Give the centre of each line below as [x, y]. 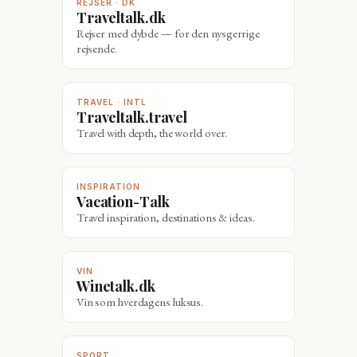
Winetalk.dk [122, 285]
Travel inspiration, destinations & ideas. [165, 217]
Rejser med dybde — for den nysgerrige [168, 33]
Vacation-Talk [127, 201]
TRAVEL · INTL [111, 102]
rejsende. [96, 48]
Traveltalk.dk [126, 17]
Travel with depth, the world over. [152, 132]
